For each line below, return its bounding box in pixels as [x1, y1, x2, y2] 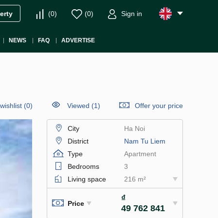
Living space [68, 175, 106, 183]
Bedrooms [68, 163, 99, 170]
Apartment [124, 150, 156, 158]
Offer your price [135, 102, 183, 109]
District [68, 137, 89, 145]
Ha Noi [124, 125, 145, 132]
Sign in [121, 9, 142, 18]
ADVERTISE [61, 37, 95, 44]
